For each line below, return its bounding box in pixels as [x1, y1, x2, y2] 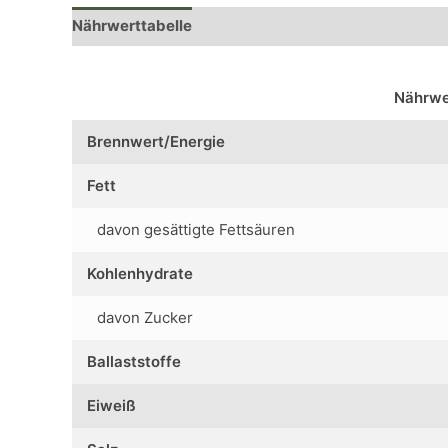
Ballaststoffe [87, 351, 181, 371]
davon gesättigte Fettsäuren [97, 219, 295, 239]
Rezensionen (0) [211, 16, 330, 36]
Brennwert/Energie [87, 131, 225, 151]
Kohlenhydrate [87, 263, 193, 283]
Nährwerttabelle [72, 16, 192, 36]
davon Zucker [97, 307, 193, 327]
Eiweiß [87, 395, 136, 415]
